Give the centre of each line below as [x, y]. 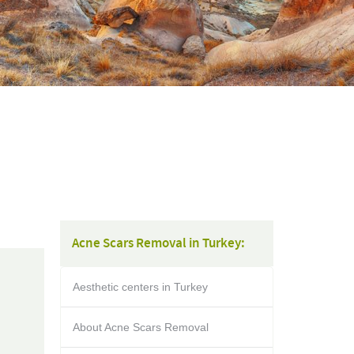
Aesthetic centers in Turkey [140, 287]
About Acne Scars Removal [141, 327]
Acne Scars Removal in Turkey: [158, 243]
